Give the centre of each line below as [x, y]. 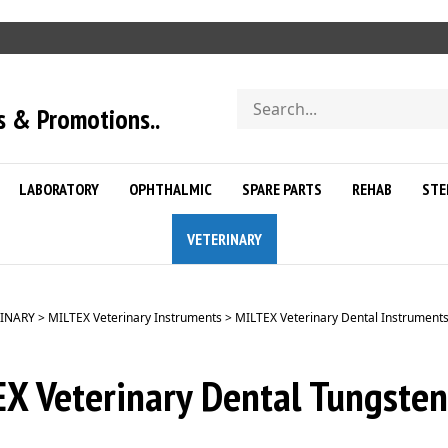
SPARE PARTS [282, 189]
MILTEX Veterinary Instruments [135, 317]
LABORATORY [59, 189]
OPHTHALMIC [170, 189]
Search [263, 98]
